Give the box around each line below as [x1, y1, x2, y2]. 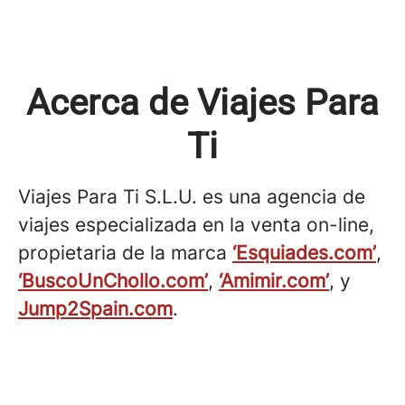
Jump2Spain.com [18, 297, 173, 321]
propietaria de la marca [18, 241, 232, 265]
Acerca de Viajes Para [26, 81, 379, 125]
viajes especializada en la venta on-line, [18, 213, 374, 237]
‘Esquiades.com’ [232, 241, 376, 265]
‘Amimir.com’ [219, 269, 329, 293]
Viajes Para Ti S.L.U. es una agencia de [18, 185, 365, 209]
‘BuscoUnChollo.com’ [18, 269, 208, 293]
